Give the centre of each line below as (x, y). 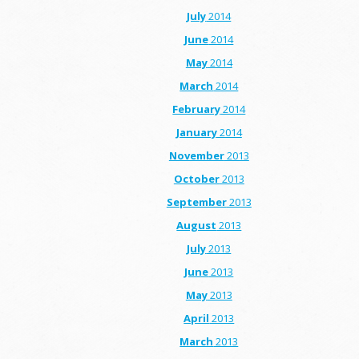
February (197, 109)
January (196, 132)
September (196, 202)
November (196, 155)
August (197, 225)
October (196, 178)
